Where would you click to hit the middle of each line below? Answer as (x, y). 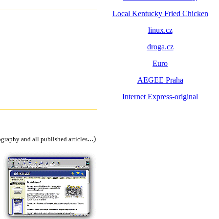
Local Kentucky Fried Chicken (160, 13)
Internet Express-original (160, 97)
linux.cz (160, 30)
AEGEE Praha (160, 80)
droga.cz (160, 47)
